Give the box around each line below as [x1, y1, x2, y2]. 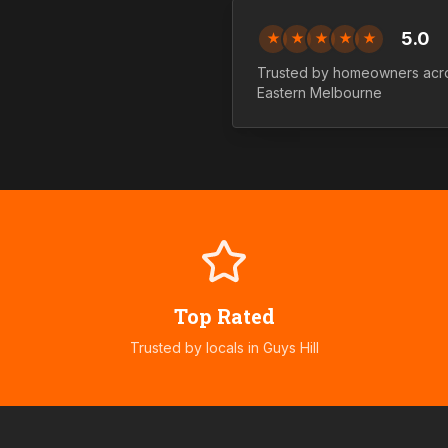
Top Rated [173, 303, 275, 329]
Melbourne [306, 84, 382, 101]
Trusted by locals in [129, 339, 263, 356]
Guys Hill [262, 339, 319, 356]
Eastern [257, 84, 306, 101]
